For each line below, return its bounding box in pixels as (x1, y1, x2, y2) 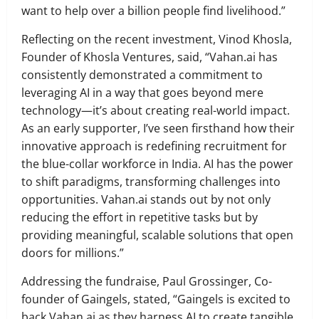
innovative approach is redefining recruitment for (21, 138, 287, 155)
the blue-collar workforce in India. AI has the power (21, 156, 293, 172)
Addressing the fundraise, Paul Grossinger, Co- (21, 273, 272, 290)
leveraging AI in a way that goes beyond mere (21, 85, 263, 101)
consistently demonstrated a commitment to (21, 67, 263, 83)
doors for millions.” (21, 245, 124, 261)
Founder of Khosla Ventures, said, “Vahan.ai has (21, 49, 278, 66)
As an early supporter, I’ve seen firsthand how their (21, 120, 295, 137)
